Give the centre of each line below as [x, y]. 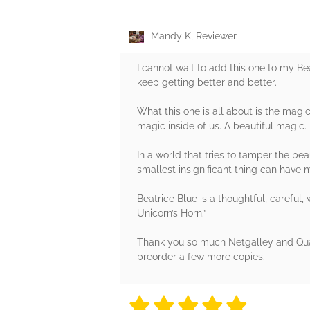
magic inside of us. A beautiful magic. [222, 126]
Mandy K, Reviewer [194, 36]
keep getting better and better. [207, 83]
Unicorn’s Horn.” [172, 213]
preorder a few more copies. [201, 257]
